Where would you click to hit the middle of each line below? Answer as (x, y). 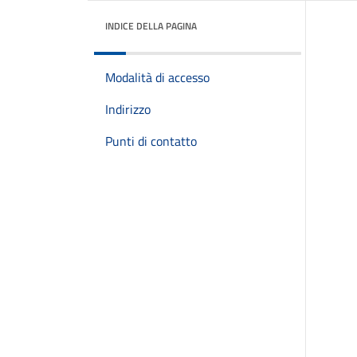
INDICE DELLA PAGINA (151, 26)
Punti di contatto (151, 141)
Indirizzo (128, 109)
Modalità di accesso (157, 77)
